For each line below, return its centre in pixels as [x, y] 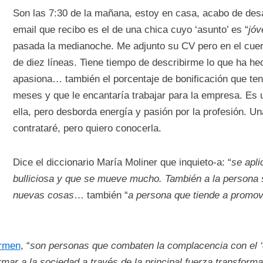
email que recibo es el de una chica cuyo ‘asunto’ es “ [131, 30]
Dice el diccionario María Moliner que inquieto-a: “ [122, 162]
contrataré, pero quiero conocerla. [87, 128]
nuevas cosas [43, 195]
